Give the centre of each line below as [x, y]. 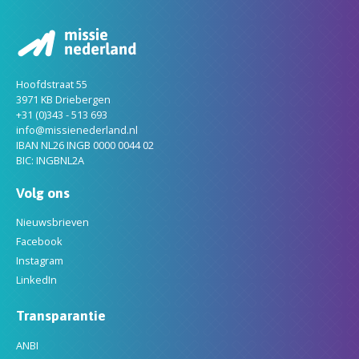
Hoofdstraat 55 [52, 84]
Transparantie [61, 316]
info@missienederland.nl [77, 129]
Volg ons [43, 193]
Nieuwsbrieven [52, 222]
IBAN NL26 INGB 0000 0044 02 [85, 145]
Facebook [39, 242]
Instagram [40, 261]
